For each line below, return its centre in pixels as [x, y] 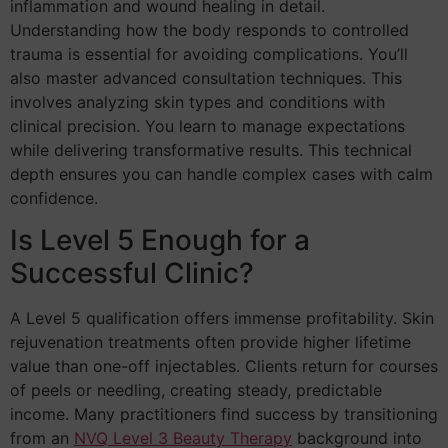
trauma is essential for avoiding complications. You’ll [209, 53]
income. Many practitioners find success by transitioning [224, 413]
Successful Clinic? [132, 272]
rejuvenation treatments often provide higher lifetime [210, 341]
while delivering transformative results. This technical [211, 149]
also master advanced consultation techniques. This [206, 77]
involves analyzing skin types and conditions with [197, 101]
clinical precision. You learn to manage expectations [207, 125]
